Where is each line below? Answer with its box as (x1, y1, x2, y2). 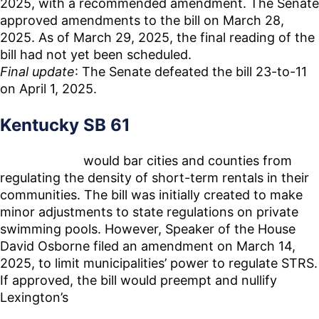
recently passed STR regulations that (72, 290, 295, 305)
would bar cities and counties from (80, 153, 292, 169)
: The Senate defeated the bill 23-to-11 (75, 64, 307, 80)
